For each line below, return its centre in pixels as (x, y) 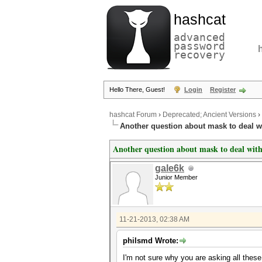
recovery (199, 55)
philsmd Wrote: (151, 241)
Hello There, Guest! (138, 89)
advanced (199, 37)
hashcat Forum (133, 115)
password (199, 46)
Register (223, 89)
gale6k (170, 168)
